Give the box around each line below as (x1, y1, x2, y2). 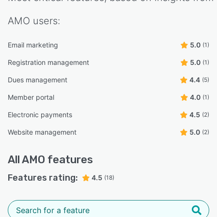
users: (30, 15, 60, 27)
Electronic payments (8, 110, 72, 119)
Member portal (8, 93, 54, 102)
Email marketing (8, 41, 58, 49)
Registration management (8, 58, 89, 67)
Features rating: (8, 172, 78, 184)
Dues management (8, 76, 67, 84)
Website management (8, 128, 77, 137)
